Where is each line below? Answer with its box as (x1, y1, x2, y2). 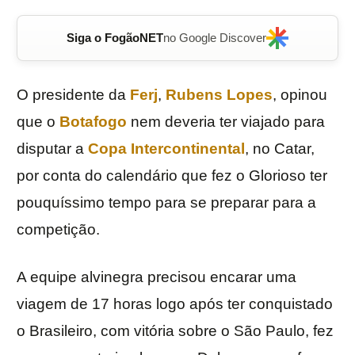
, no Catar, (245, 140, 315, 158)
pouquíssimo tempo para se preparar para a (17, 194, 316, 212)
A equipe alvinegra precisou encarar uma (17, 269, 296, 286)
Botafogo (59, 113, 127, 131)
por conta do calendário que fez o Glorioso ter (17, 167, 327, 185)
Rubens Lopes (166, 86, 273, 104)
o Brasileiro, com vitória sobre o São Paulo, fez (17, 323, 334, 340)
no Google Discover (163, 31, 266, 45)
